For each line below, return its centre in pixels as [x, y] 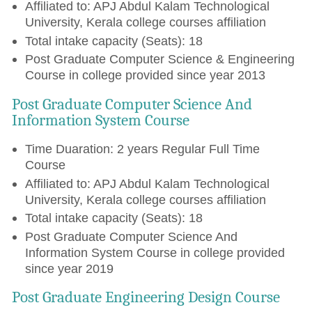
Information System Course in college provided [155, 252]
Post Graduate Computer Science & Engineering [159, 59]
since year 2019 [69, 268]
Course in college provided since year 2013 [145, 75]
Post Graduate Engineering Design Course [146, 297]
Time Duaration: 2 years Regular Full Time [142, 148]
